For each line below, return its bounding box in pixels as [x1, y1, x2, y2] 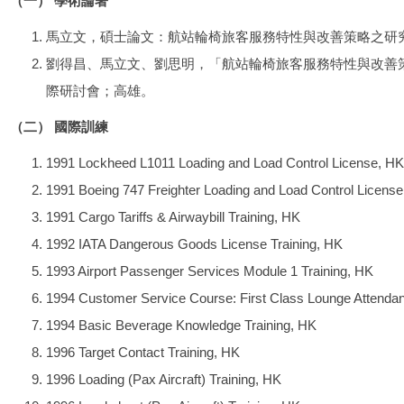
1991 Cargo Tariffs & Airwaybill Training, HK [46, 209, 300, 225]
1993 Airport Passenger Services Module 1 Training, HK [46, 263, 373, 279]
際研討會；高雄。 [46, 83, 154, 98]
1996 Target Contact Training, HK [46, 344, 240, 360]
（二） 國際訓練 [10, 119, 108, 134]
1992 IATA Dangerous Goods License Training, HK [46, 236, 343, 252]
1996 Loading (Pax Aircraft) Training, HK [46, 372, 281, 387]
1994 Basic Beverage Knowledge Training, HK [46, 317, 317, 333]
